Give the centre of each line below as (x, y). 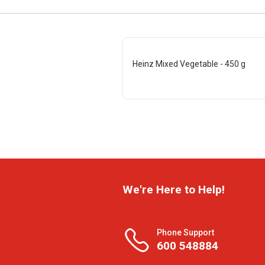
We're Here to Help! (174, 190)
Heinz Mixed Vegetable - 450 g (189, 64)
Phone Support (185, 232)
